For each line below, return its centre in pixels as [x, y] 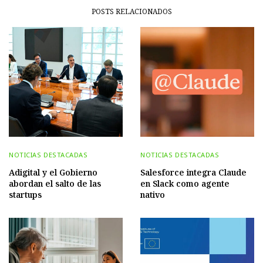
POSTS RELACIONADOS [131, 12]
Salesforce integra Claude [193, 172]
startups [25, 194]
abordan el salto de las [55, 183]
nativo [153, 194]
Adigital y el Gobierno [53, 172]
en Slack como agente [185, 183]
